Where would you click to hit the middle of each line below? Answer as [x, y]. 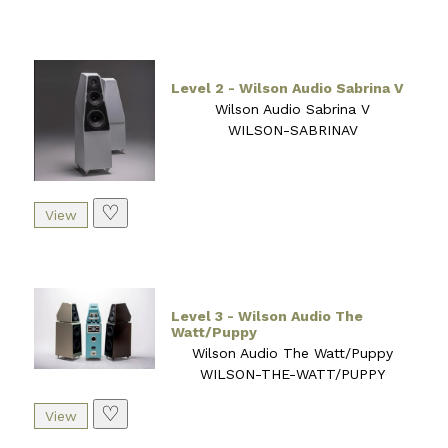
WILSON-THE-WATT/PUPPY [293, 374]
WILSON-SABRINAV [292, 129]
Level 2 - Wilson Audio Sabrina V [288, 87]
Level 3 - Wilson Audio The [267, 316]
